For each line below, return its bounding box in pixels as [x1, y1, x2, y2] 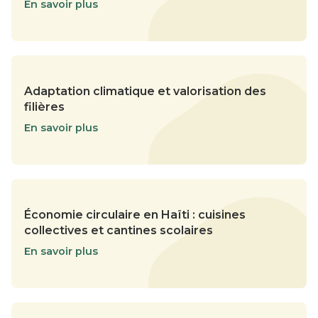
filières [24, 100, 65, 114]
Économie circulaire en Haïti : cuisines [24, 208, 246, 222]
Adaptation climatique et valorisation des [24, 84, 266, 99]
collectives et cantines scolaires [24, 224, 213, 238]
